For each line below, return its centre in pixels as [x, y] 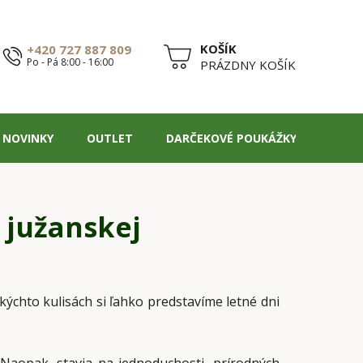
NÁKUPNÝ [192, 64]
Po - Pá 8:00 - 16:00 [70, 62]
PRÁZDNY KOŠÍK [248, 64]
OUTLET [110, 138]
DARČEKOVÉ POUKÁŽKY [231, 138]
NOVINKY [28, 138]
